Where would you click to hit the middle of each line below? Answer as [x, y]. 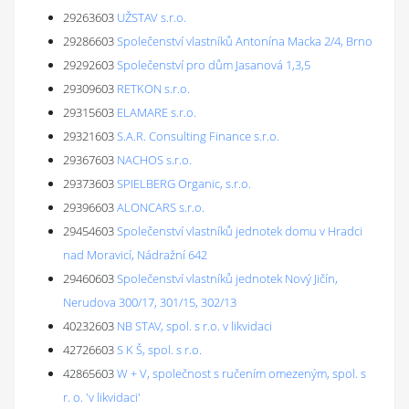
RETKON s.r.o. [153, 89]
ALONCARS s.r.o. [161, 207]
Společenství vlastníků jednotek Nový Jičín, [227, 278]
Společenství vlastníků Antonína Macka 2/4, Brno [245, 41]
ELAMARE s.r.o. [157, 112]
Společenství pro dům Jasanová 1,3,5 [214, 65]
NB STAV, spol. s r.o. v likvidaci [194, 326]
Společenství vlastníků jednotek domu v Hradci [240, 231]
